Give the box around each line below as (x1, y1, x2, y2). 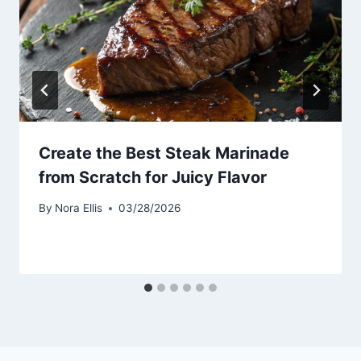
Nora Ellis (55, 201, 103, 215)
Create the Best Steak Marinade (39, 143, 289, 163)
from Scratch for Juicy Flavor (39, 167, 267, 187)
